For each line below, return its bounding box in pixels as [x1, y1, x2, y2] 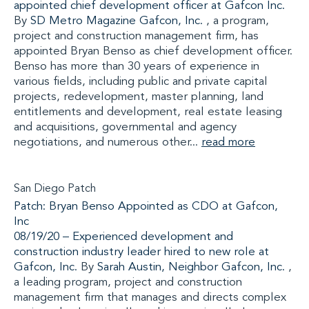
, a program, [203, 15, 269, 27]
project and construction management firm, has [14, 30, 259, 42]
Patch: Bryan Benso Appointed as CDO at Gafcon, [14, 201, 278, 212]
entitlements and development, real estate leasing [14, 106, 282, 118]
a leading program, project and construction [14, 277, 242, 288]
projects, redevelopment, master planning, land [14, 91, 263, 103]
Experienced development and [72, 231, 233, 243]
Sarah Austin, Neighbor [97, 261, 218, 273]
